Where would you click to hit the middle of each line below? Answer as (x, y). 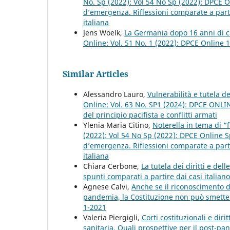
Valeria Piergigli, (112, 218)
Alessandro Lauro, (115, 94)
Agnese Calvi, (107, 187)
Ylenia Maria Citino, (118, 125)
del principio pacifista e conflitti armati (150, 115)
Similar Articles (95, 74)
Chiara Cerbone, (112, 166)
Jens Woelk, (104, 33)
